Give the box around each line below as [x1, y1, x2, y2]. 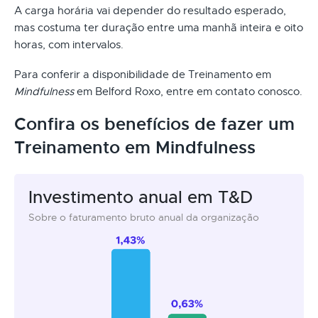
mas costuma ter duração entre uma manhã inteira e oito [14, 21, 303, 34]
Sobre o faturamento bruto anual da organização [28, 210, 259, 224]
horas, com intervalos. [14, 38, 124, 51]
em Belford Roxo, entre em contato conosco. [74, 84, 302, 98]
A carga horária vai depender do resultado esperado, [14, 4, 286, 17]
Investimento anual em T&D [28, 186, 253, 208]
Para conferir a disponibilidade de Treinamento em [14, 67, 271, 81]
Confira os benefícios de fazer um [14, 113, 295, 135]
